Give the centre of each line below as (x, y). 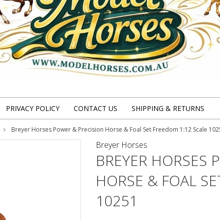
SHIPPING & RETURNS (168, 108)
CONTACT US (96, 108)
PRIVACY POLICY (33, 108)
